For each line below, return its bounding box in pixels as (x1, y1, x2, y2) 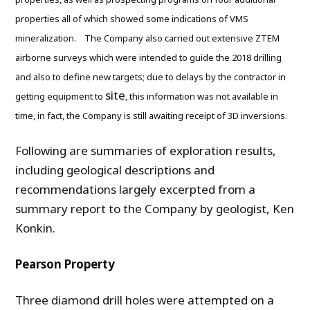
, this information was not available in (125, 90, 279, 103)
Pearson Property (15, 256, 116, 273)
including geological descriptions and (15, 162, 215, 179)
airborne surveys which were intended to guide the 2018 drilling (15, 51, 282, 64)
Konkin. (15, 220, 56, 237)
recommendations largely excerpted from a (15, 181, 256, 198)
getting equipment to (15, 90, 106, 103)
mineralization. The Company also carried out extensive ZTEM (15, 32, 280, 45)
